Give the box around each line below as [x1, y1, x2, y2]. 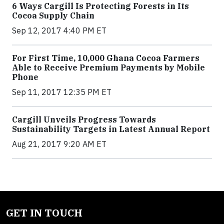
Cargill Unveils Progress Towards [12, 114, 156, 124]
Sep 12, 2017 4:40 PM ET [12, 25, 106, 35]
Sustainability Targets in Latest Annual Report [12, 123, 210, 134]
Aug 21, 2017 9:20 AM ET [12, 138, 106, 149]
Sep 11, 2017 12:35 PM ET [12, 86, 111, 97]
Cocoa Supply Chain [12, 10, 94, 20]
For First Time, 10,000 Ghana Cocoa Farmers [12, 52, 199, 63]
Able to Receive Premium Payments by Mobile [12, 62, 205, 72]
